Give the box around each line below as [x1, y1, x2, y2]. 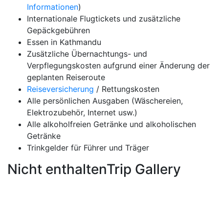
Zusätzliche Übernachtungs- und [27, 49, 147, 59]
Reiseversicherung [27, 84, 94, 94]
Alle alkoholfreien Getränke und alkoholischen [27, 119, 196, 129]
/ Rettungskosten [94, 84, 159, 94]
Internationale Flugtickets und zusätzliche [27, 14, 180, 23]
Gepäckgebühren [27, 25, 90, 35]
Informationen [27, 2, 78, 12]
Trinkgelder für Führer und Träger [27, 143, 149, 153]
